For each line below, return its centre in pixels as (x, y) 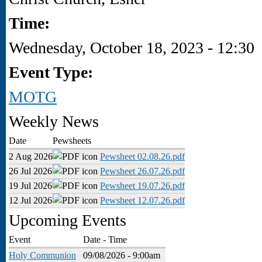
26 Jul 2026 (30, 171)
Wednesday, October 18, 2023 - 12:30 (132, 48)
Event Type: (53, 72)
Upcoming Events (68, 220)
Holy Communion (42, 255)
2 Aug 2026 (31, 156)
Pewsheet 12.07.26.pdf (142, 200)
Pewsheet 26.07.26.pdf (142, 171)
